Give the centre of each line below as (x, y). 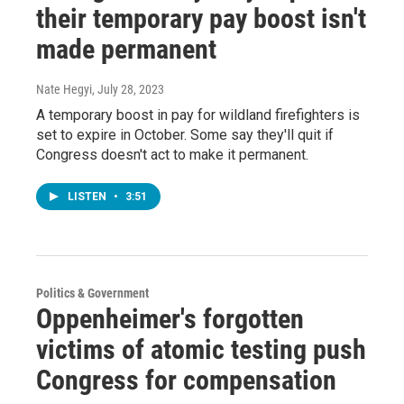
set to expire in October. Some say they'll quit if (185, 135)
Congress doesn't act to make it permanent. (172, 155)
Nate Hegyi (64, 89)
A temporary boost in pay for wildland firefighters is (198, 115)
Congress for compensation (186, 380)
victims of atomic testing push (201, 349)
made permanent (126, 49)
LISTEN (88, 197)
